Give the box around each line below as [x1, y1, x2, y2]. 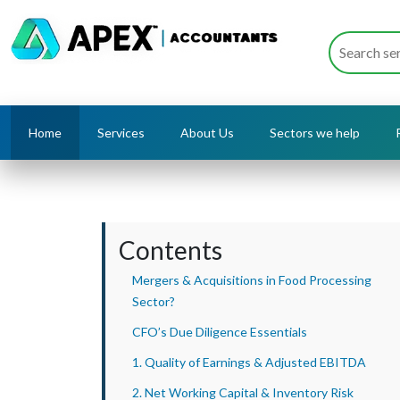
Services [97, 125, 145, 140]
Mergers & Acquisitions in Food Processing [132, 272, 371, 287]
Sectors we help [270, 125, 360, 140]
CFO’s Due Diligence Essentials [132, 324, 310, 339]
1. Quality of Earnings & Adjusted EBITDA [132, 354, 366, 370]
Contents [119, 235, 222, 265]
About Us [180, 125, 234, 140]
